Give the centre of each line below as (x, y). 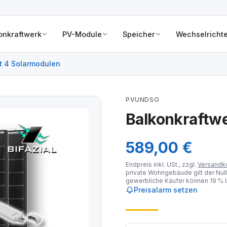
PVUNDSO (143, 100)
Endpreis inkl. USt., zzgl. (162, 164)
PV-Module (82, 34)
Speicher (139, 34)
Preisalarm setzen (166, 190)
